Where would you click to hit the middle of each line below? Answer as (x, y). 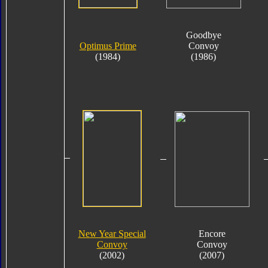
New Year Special (112, 233)
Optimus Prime (108, 45)
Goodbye (203, 35)
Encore (212, 233)
